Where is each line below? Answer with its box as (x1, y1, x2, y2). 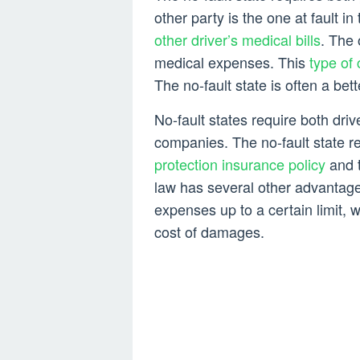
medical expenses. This (154, 51, 309, 73)
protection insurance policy (154, 153, 325, 175)
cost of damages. (154, 221, 264, 243)
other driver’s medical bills (154, 29, 321, 51)
